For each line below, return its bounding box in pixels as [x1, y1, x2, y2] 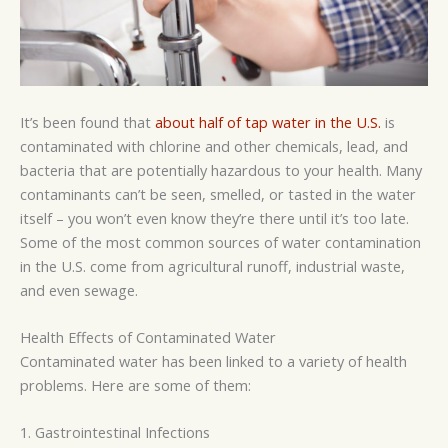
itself [20, 207, 56, 228]
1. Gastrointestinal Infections [20, 422, 210, 443]
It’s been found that [20, 111, 155, 132]
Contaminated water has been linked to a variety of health [20, 350, 407, 371]
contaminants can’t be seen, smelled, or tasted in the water [20, 183, 416, 204]
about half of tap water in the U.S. [155, 111, 381, 132]
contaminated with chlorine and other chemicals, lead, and [20, 135, 408, 156]
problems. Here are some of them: [20, 374, 251, 395]
